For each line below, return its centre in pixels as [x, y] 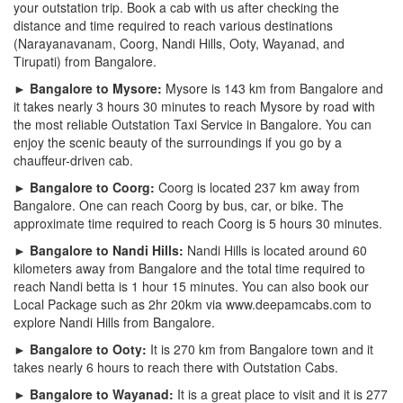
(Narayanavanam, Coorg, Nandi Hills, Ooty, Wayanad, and [179, 43]
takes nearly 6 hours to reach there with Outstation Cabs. [176, 367]
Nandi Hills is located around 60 [275, 250]
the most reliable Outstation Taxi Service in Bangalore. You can [193, 124]
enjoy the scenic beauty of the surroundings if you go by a [178, 142]
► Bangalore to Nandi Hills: [99, 250]
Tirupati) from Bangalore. [85, 61]
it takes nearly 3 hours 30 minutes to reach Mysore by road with [194, 106]
